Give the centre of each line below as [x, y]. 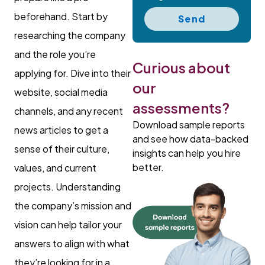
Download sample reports [189, 124]
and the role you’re [55, 54]
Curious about [181, 67]
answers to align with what [72, 244]
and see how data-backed [190, 138]
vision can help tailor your [68, 225]
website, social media [61, 92]
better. [148, 167]
